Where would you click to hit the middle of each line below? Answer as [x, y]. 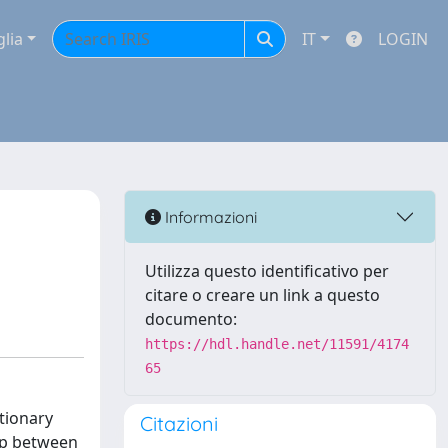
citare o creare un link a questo [262, 295]
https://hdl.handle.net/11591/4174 [277, 344]
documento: [191, 319]
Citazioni [179, 423]
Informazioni [209, 216]
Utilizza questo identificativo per [267, 271]
